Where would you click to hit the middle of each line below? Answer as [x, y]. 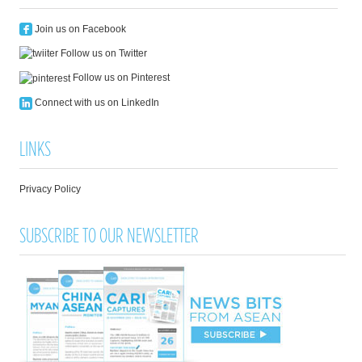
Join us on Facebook [80, 29]
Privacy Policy [51, 189]
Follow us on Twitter [103, 53]
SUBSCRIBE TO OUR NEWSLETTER [109, 236]
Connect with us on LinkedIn [96, 103]
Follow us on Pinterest [120, 78]
